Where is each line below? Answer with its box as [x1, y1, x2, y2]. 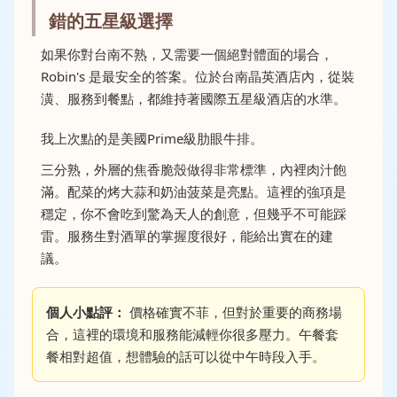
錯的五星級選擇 [49, 9, 173, 33]
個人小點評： [46, 303, 126, 321]
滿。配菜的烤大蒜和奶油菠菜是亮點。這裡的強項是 [41, 183, 346, 200]
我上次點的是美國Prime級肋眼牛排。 [41, 129, 263, 147]
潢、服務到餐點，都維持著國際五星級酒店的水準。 [41, 90, 346, 107]
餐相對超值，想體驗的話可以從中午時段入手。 [46, 347, 325, 365]
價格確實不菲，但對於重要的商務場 [126, 303, 342, 321]
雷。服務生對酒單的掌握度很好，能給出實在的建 [41, 227, 333, 245]
